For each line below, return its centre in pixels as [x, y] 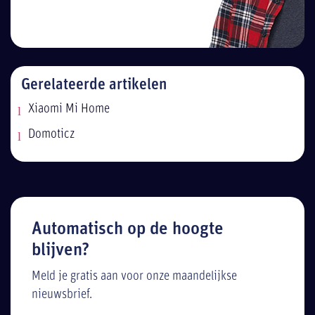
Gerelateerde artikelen [94, 85]
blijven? [60, 251]
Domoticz [51, 135]
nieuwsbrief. [62, 295]
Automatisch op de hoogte [128, 230]
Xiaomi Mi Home [69, 110]
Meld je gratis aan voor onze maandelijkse [134, 276]
